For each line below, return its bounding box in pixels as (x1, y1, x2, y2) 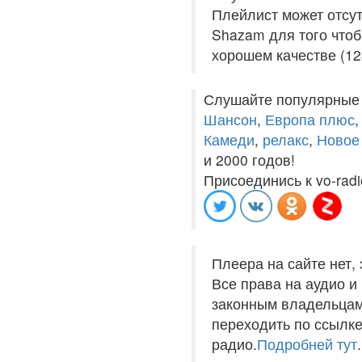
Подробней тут (257, 334, 357, 354)
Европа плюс (265, 109, 355, 129)
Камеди (204, 129, 255, 149)
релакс (263, 129, 309, 149)
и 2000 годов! (204, 149, 295, 170)
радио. (212, 334, 257, 354)
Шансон (204, 109, 257, 129)
